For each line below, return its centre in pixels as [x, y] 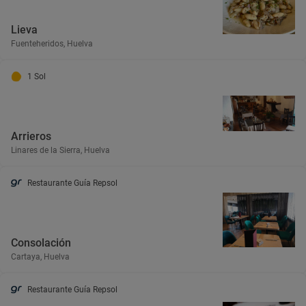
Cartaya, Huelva [40, 257]
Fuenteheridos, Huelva [52, 44]
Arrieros [31, 136]
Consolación [41, 243]
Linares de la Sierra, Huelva [60, 150]
